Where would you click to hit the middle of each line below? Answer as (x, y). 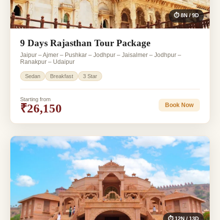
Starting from (35, 99)
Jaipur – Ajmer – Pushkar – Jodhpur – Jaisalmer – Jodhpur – (101, 55)
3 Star (90, 76)
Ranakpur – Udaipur (47, 62)
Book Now (179, 105)
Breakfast (62, 76)
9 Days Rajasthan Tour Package (85, 43)
